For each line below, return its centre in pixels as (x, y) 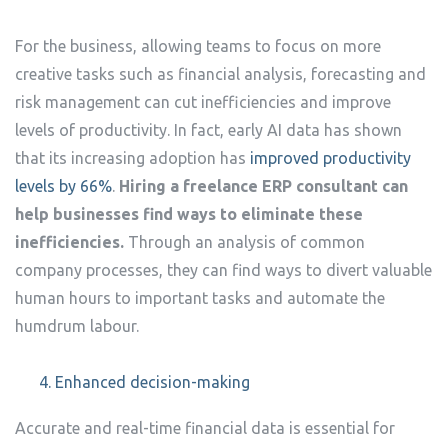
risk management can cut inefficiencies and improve (203, 102)
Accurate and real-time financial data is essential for (205, 428)
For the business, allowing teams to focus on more (198, 46)
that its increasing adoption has (132, 158)
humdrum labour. (77, 326)
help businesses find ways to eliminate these (189, 214)
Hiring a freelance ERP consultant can (263, 186)
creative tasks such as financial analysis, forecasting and (220, 74)
